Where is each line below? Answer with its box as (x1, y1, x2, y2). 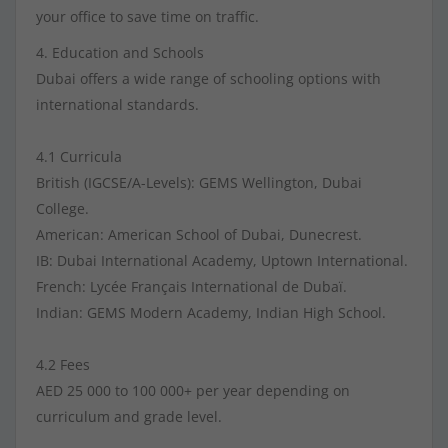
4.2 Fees (36, 355, 90, 375)
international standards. (36, 95, 199, 115)
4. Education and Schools (36, 43, 204, 63)
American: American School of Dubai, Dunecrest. (36, 225, 362, 245)
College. (36, 199, 89, 219)
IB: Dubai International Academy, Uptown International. (36, 251, 408, 271)
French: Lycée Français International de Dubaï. (36, 277, 347, 297)
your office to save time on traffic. (36, 7, 259, 27)
